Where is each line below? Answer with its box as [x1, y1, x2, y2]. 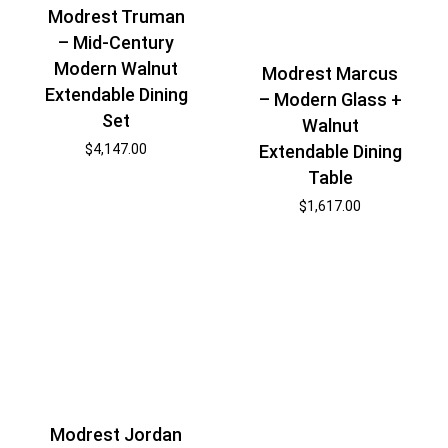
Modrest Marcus [262, 62, 399, 84]
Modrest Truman [47, 6, 185, 28]
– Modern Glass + [258, 88, 402, 110]
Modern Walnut [54, 58, 179, 80]
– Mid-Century [58, 32, 175, 54]
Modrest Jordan [50, 423, 183, 445]
